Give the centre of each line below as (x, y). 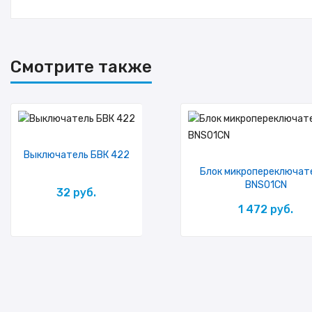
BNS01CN (266, 185)
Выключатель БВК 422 (76, 155)
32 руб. (77, 193)
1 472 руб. (266, 209)
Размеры (53, 12)
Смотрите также (81, 67)
